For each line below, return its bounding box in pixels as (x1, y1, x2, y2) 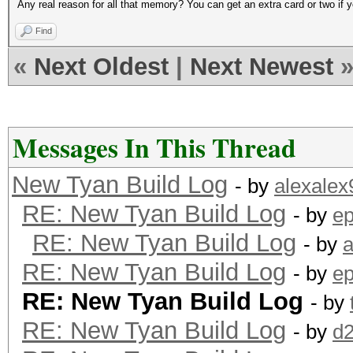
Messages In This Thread (13, 128, 296, 166)
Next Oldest (34, 53, 169, 80)
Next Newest (190, 53, 333, 80)
